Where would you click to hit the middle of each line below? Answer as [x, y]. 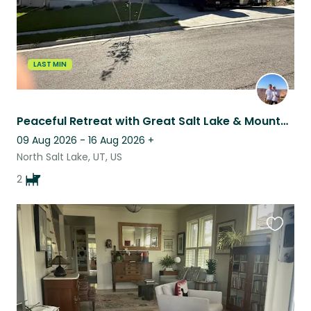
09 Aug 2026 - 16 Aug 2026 [81, 140]
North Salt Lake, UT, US [69, 157]
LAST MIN [50, 64]
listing [281, 264]
